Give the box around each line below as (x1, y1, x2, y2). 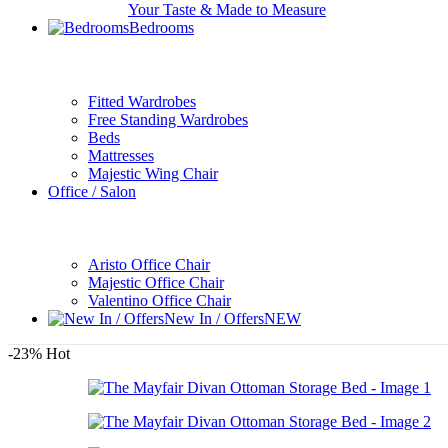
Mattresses (88, 146, 154, 164)
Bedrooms (129, 19, 194, 36)
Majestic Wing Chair (88, 164, 218, 182)
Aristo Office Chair (88, 256, 210, 273)
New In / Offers (164, 310, 264, 327)
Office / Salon (48, 182, 136, 200)
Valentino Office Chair (88, 292, 231, 309)
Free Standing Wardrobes (88, 110, 248, 128)
